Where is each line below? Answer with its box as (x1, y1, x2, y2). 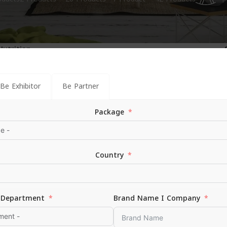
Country (95, 148, 124, 163)
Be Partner (62, 79, 99, 93)
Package (95, 105, 124, 119)
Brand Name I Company (113, 192, 200, 206)
